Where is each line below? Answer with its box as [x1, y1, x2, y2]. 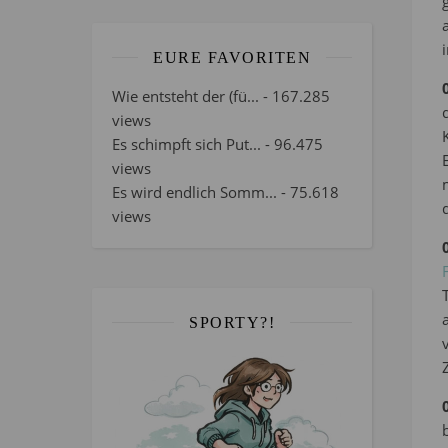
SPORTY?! [189, 313, 275, 331]
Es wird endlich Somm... [112, 181, 277, 202]
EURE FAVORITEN [153, 48, 311, 66]
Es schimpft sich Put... [112, 133, 261, 154]
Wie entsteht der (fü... [112, 85, 259, 106]
